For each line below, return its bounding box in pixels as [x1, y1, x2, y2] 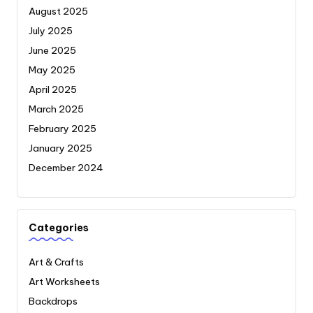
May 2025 [29, 63, 75, 76]
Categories [29, 221, 89, 234]
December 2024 [29, 161, 103, 174]
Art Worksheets [29, 275, 100, 289]
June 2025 [29, 43, 76, 57]
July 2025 [29, 24, 73, 37]
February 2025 [29, 122, 96, 135]
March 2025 [29, 102, 84, 115]
